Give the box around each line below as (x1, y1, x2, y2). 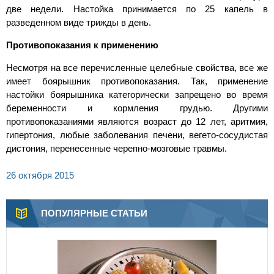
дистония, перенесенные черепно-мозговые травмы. (6, 143, 227, 154)
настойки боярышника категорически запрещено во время (6, 89, 268, 100)
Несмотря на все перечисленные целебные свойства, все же (6, 62, 268, 73)
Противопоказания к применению (6, 40, 158, 51)
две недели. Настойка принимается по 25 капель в (6, 4, 268, 15)
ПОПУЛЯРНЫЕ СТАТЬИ (41, 208, 147, 219)
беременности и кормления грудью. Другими (6, 103, 268, 114)
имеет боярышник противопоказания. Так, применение (6, 76, 268, 87)
